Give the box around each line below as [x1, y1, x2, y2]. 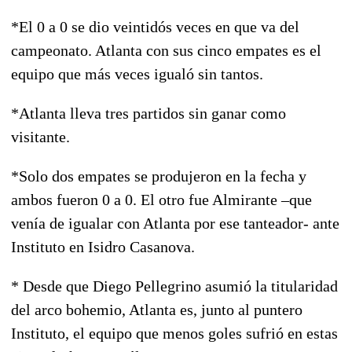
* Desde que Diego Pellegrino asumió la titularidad [11, 277, 338, 295]
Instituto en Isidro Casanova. [11, 237, 195, 255]
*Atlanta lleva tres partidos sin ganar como [11, 104, 286, 122]
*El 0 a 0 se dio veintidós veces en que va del [11, 17, 299, 35]
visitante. [11, 127, 70, 145]
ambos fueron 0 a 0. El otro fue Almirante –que [11, 190, 312, 208]
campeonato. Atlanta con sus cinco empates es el [11, 41, 321, 59]
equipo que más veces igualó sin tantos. [11, 64, 263, 82]
